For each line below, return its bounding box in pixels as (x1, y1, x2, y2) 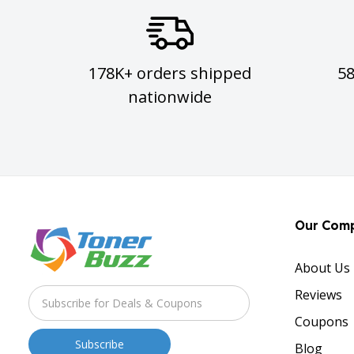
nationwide (128, 85, 213, 107)
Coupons (294, 312, 348, 330)
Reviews (294, 285, 342, 303)
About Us (294, 258, 350, 277)
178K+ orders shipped (88, 62, 252, 84)
